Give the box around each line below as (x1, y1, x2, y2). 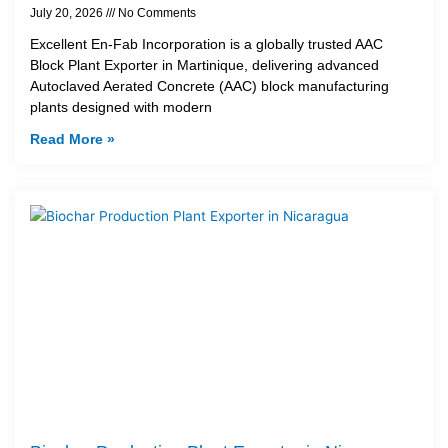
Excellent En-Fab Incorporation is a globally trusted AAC (30, 35, 383, 52)
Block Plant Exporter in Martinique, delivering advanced (30, 56, 379, 73)
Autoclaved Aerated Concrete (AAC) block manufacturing (30, 77, 389, 94)
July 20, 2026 (30, 5, 106, 20)
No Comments (115, 5, 196, 20)
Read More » (30, 130, 115, 147)
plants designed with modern (30, 98, 212, 115)
